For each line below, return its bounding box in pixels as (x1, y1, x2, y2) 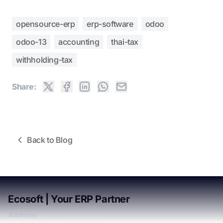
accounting (58, 36, 100, 47)
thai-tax (111, 36, 139, 47)
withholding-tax (16, 54, 73, 65)
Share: (12, 81, 36, 92)
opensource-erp (16, 18, 75, 29)
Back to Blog (27, 135, 73, 145)
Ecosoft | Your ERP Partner (8, 193, 130, 206)
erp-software (87, 18, 133, 29)
